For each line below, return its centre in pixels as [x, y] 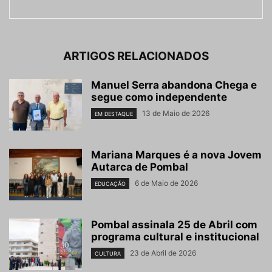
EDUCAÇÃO [110, 184]
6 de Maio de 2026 [166, 183]
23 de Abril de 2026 [163, 253]
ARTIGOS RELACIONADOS [136, 56]
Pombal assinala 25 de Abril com [174, 225]
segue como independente [159, 97]
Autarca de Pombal [140, 167]
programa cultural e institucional [175, 237]
